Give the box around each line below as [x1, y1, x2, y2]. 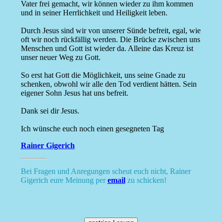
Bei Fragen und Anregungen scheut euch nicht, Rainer [20, 167, 191, 176]
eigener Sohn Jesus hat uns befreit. [20, 89, 128, 98]
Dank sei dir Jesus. [20, 107, 79, 115]
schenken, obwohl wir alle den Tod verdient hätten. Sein [20, 80, 197, 89]
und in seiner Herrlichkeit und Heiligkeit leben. [20, 8, 167, 17]
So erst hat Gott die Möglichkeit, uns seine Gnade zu [20, 71, 185, 80]
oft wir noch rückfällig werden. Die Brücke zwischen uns [20, 35, 200, 44]
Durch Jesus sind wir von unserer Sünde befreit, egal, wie [20, 26, 201, 35]
